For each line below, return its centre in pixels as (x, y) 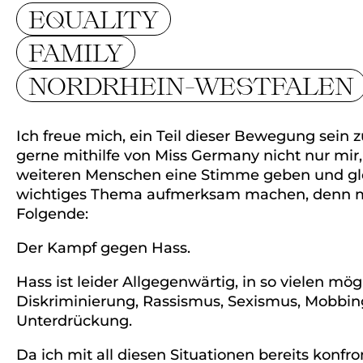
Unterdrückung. (74, 321)
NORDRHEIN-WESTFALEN (191, 85)
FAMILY (76, 52)
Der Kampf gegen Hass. (103, 248)
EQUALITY (94, 19)
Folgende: (52, 214)
